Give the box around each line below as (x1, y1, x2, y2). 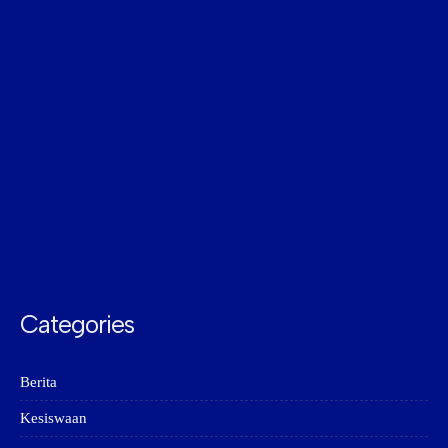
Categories (20, 309, 134, 339)
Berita (20, 374, 57, 390)
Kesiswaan (20, 410, 87, 426)
